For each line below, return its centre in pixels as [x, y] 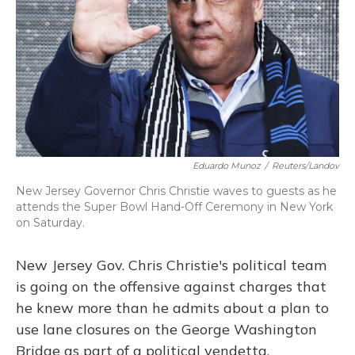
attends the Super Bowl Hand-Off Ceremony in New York [174, 207]
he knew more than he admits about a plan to [172, 308]
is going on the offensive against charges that [171, 286]
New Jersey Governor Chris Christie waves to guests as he [176, 191]
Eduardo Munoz [227, 166]
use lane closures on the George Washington [166, 329]
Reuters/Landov [305, 166]
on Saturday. [50, 223]
